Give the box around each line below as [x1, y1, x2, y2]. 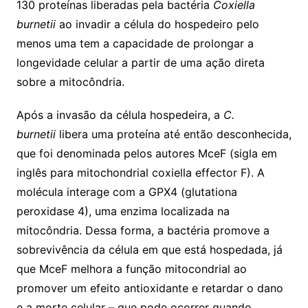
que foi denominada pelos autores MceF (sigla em [16, 146, 277, 160]
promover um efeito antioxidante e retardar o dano [16, 280, 283, 295]
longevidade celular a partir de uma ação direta [16, 55, 265, 69]
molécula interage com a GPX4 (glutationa [16, 184, 237, 199]
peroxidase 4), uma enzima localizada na [16, 203, 230, 218]
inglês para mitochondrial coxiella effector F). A [16, 165, 265, 179]
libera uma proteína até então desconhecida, [55, 126, 291, 141]
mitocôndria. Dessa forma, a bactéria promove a [16, 223, 269, 237]
